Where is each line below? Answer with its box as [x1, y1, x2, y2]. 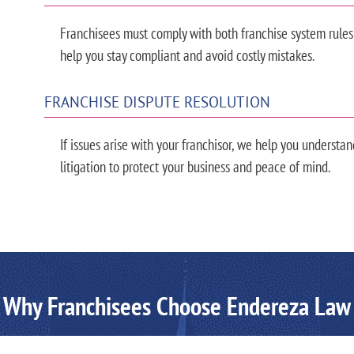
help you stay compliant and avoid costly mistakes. [59, 45, 314, 66]
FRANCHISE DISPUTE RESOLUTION [43, 91, 270, 111]
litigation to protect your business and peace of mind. [59, 156, 330, 176]
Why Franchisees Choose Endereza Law [3, 288, 351, 322]
